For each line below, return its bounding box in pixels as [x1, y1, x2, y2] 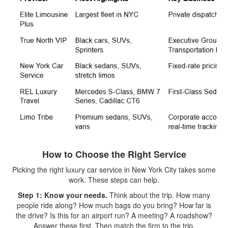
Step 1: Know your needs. [18, 190, 107, 200]
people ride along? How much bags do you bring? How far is [17, 200, 211, 210]
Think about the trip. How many [107, 190, 210, 200]
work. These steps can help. [69, 175, 159, 185]
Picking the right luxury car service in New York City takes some [12, 164, 216, 175]
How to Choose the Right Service [42, 148, 186, 161]
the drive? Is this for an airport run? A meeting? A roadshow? [16, 210, 212, 220]
